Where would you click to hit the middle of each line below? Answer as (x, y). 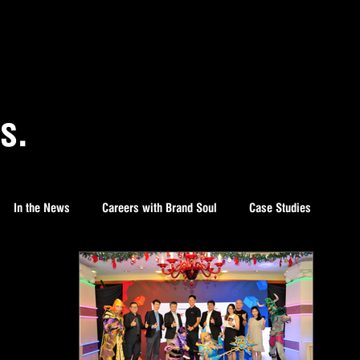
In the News (42, 208)
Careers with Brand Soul (160, 208)
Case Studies (280, 208)
